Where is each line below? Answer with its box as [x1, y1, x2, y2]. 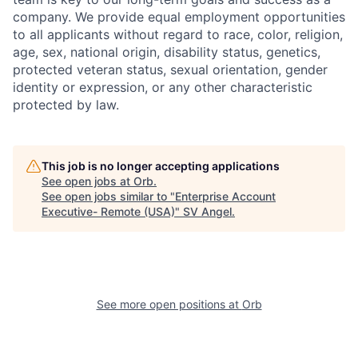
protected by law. [13, 97, 119, 113]
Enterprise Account [175, 189, 276, 203]
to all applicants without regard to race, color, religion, [13, 26, 343, 42]
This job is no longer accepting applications [42, 159, 280, 173]
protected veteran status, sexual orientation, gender [13, 62, 328, 78]
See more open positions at [96, 297, 242, 311]
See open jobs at [42, 174, 133, 188]
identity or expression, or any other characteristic [13, 79, 312, 95]
